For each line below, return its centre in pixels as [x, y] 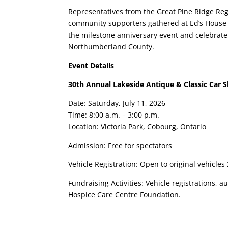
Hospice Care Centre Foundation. [125, 194]
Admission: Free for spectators [120, 145]
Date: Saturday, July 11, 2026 [117, 103]
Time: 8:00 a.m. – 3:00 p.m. [114, 115]
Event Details [91, 65]
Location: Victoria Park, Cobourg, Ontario [137, 126]
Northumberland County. [111, 46]
